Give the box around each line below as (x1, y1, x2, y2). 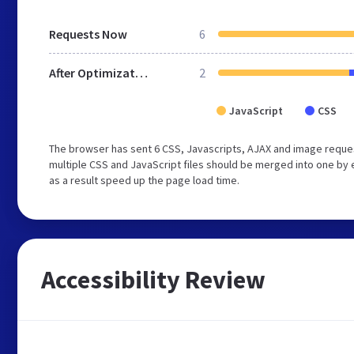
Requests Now (49, 26, 127, 42)
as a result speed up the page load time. (49, 173, 239, 187)
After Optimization (135, 65, 148, 81)
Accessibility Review (41, 264, 265, 296)
